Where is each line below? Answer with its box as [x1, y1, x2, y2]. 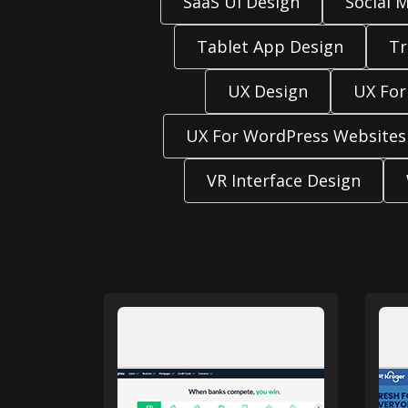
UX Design [228, 80, 308, 102]
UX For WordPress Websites [185, 125, 406, 147]
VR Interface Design [207, 169, 361, 191]
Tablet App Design [196, 36, 343, 57]
